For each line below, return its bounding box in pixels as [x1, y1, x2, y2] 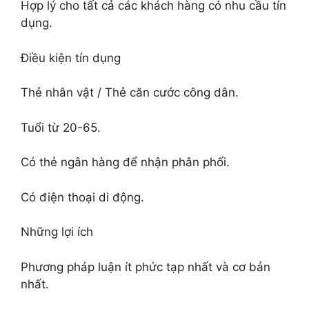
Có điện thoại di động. [21, 190, 144, 204]
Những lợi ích [21, 225, 93, 239]
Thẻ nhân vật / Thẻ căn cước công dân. [21, 86, 239, 99]
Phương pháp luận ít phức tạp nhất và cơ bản [21, 259, 270, 274]
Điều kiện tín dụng [21, 50, 121, 65]
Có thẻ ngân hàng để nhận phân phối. [21, 155, 230, 169]
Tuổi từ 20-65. [21, 120, 101, 134]
